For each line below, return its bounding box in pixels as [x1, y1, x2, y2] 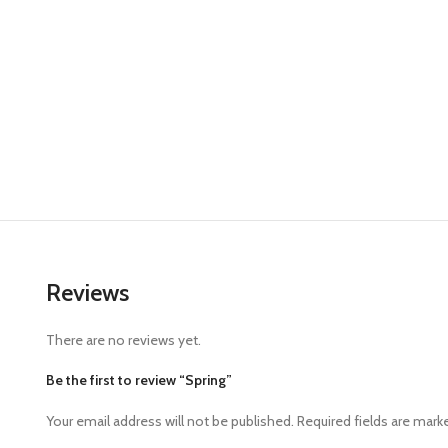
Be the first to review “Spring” [46, 371, 232, 389]
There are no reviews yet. [46, 331, 201, 349]
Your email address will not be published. [46, 412, 294, 430]
